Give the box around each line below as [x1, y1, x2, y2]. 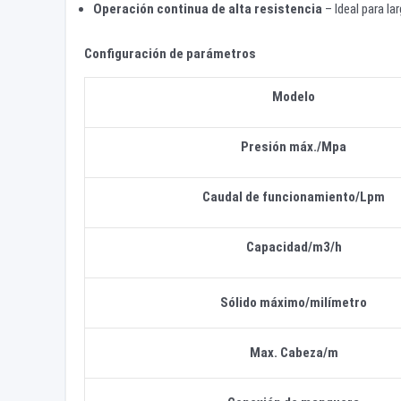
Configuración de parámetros [84, 45, 256, 62]
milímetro [310, 294, 367, 311]
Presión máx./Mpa [241, 138, 346, 155]
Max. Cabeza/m [249, 344, 338, 361]
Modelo [272, 88, 315, 105]
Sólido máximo [220, 294, 305, 311]
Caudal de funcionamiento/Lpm [202, 188, 385, 205]
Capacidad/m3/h [245, 238, 342, 255]
